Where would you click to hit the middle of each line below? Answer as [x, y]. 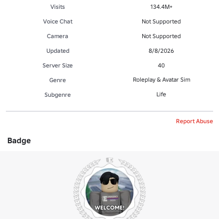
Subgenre [58, 94]
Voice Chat [58, 21]
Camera [58, 36]
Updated [58, 50]
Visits [58, 6]
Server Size [58, 65]
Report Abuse [195, 121]
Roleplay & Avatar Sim [161, 79]
